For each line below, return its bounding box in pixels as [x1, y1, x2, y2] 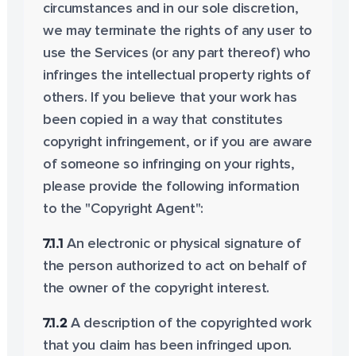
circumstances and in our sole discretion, [42, 2, 299, 16]
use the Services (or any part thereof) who [42, 46, 311, 60]
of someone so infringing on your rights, [42, 157, 295, 172]
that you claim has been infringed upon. [42, 339, 292, 353]
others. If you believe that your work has [42, 91, 297, 105]
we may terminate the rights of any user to [42, 24, 312, 38]
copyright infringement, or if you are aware [42, 135, 312, 149]
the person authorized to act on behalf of [42, 259, 307, 273]
